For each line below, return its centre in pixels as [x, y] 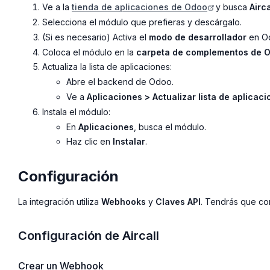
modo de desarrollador [198, 37]
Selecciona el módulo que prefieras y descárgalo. [142, 22]
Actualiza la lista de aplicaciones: [107, 67]
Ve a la [57, 7]
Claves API [178, 202]
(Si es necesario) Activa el [96, 37]
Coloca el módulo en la [89, 52]
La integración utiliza [60, 202]
